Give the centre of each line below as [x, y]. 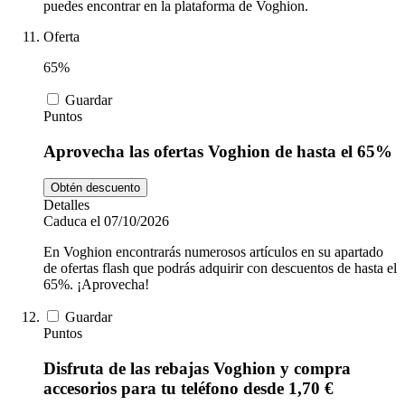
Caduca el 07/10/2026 [106, 221]
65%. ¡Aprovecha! [96, 285]
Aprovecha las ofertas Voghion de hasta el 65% [218, 151]
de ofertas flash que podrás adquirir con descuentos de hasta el [220, 268]
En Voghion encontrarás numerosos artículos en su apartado [213, 252]
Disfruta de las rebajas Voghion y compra [197, 369]
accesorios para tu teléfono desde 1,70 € [188, 389]
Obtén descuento [95, 188]
